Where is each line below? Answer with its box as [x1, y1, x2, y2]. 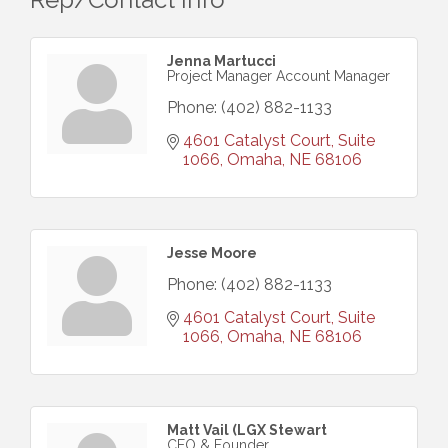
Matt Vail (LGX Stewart [167, 421, 327, 438]
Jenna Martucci [167, 52, 276, 69]
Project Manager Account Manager [167, 67, 390, 84]
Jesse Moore [167, 244, 257, 261]
